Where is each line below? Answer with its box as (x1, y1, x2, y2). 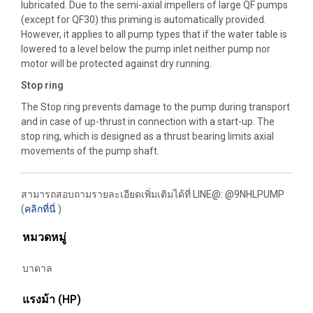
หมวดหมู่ (22, 231, 66, 245)
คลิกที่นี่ (24, 203, 56, 215)
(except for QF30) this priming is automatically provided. (21, 14, 266, 26)
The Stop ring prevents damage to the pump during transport (21, 101, 290, 113)
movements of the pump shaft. (21, 145, 159, 157)
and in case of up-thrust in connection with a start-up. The (21, 116, 275, 128)
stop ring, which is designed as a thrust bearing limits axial (21, 131, 274, 143)
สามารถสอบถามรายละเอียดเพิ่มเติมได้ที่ (21, 189, 191, 201)
